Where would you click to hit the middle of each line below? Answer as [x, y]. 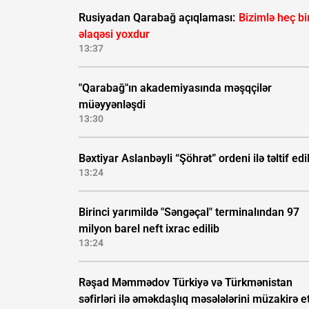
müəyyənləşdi [112, 105]
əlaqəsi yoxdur [114, 34]
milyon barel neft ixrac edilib [149, 229]
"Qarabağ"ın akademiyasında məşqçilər [175, 88]
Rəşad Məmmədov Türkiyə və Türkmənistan [186, 283]
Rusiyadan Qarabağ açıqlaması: [158, 18]
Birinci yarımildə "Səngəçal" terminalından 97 [189, 212]
